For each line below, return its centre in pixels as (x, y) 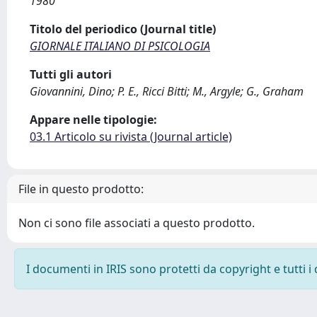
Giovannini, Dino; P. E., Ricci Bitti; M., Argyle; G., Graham (167, 91)
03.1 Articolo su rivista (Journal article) (131, 137)
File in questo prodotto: (81, 189)
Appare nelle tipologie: (93, 120)
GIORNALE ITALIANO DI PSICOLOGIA (120, 46)
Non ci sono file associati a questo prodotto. (137, 223)
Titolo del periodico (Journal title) (123, 29)
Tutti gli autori (71, 74)
